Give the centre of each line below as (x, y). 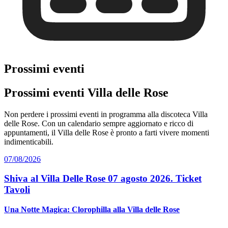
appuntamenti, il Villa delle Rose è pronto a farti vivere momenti (107, 132)
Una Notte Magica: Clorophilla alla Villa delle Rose (92, 210)
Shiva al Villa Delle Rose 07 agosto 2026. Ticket (103, 179)
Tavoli (17, 190)
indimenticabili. (29, 141)
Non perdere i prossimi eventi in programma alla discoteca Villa (106, 114)
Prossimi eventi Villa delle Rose (86, 92)
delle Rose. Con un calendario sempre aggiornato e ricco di (99, 123)
